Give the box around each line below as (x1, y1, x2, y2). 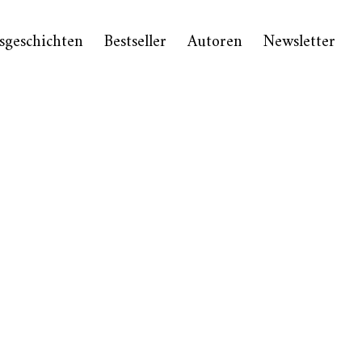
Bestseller (104, 28, 167, 57)
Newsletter (263, 28, 336, 57)
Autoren (187, 28, 243, 57)
